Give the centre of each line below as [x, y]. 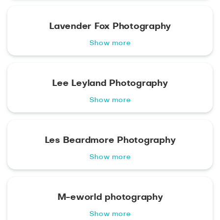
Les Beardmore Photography [110, 141]
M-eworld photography [110, 198]
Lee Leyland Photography [110, 84]
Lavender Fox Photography [110, 27]
